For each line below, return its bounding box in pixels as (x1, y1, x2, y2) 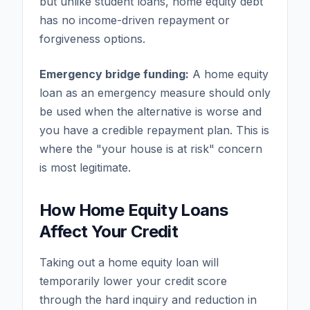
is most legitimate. (39, 160, 131, 174)
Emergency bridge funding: (39, 66, 189, 81)
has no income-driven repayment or (39, 12, 230, 27)
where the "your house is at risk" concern (39, 141, 262, 156)
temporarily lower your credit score (39, 273, 227, 288)
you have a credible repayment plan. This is (39, 122, 269, 137)
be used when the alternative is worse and (39, 104, 262, 118)
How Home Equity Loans (39, 199, 228, 220)
